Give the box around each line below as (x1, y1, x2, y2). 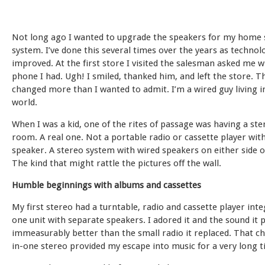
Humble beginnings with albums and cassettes (12, 180, 201, 190)
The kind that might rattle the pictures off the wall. (12, 158, 221, 169)
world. (12, 97, 37, 108)
